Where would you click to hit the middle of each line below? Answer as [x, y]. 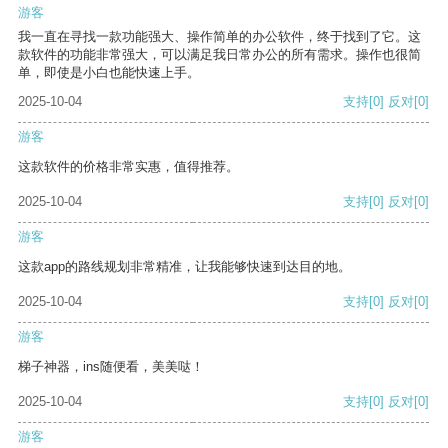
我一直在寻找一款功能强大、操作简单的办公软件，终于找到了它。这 [219, 37]
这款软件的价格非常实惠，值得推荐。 [128, 167]
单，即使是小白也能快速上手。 [109, 73]
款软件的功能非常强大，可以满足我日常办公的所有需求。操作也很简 [219, 55]
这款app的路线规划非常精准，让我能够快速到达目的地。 [184, 267]
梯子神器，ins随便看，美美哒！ [111, 367]
